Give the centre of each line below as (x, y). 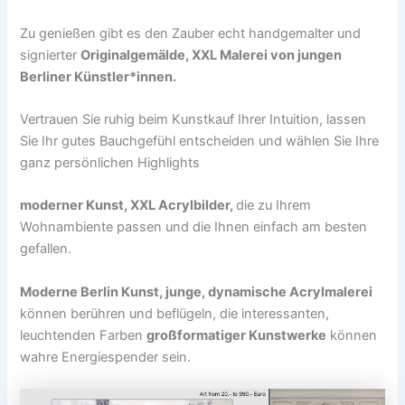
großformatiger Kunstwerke (237, 335)
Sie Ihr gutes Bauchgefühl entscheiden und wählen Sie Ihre (200, 141)
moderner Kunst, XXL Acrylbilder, (128, 206)
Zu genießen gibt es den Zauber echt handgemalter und (191, 33)
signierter (51, 55)
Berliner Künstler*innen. (99, 76)
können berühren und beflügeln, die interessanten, (175, 313)
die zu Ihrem (274, 206)
